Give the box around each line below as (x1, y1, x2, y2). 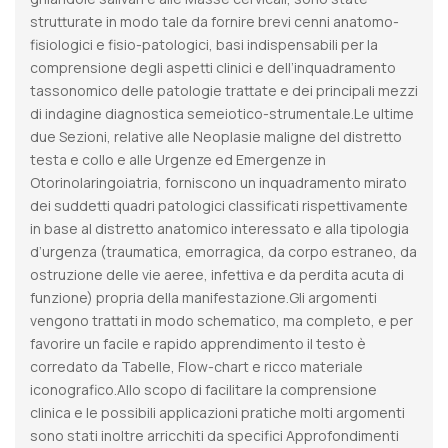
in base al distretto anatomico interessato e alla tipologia (30, 218, 409, 238)
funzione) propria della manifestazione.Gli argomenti (30, 287, 377, 307)
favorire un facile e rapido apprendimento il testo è (30, 333, 366, 353)
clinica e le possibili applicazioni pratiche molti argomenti (30, 402, 405, 422)
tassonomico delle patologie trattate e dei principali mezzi (30, 80, 418, 100)
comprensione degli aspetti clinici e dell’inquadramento (30, 57, 396, 77)
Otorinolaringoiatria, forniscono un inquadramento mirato (30, 172, 407, 192)
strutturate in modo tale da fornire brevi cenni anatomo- (30, 11, 399, 31)
